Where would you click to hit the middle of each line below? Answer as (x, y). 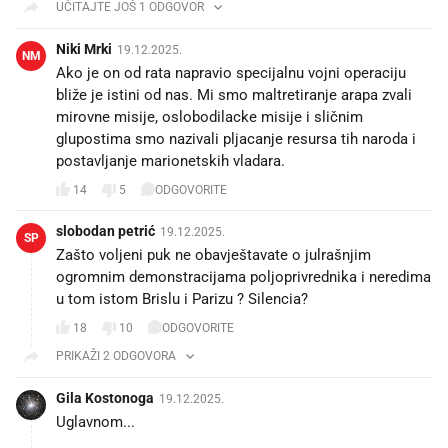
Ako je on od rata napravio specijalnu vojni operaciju (231, 72)
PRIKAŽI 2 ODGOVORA (116, 355)
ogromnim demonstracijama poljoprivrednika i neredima (243, 276)
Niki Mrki (84, 48)
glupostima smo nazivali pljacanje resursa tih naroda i (236, 138)
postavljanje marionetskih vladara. (170, 160)
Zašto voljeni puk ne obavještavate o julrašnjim (213, 254)
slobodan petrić (105, 230)
